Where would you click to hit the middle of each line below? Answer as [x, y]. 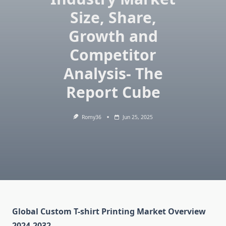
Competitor [113, 55]
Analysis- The [113, 73]
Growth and [113, 36]
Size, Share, [113, 17]
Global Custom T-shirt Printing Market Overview [109, 212]
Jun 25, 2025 [137, 117]
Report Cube [113, 92]
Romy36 [91, 117]
